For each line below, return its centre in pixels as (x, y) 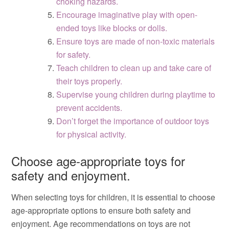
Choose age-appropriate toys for (98, 161)
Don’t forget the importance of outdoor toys (133, 121)
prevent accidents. (89, 108)
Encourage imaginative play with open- (127, 15)
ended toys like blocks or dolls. (112, 28)
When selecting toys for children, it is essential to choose (113, 197)
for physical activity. (91, 134)
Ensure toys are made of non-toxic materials (136, 41)
